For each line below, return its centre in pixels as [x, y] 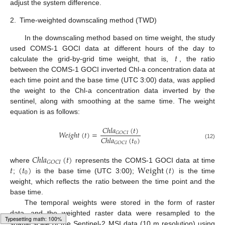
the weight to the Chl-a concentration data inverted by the [113, 91]
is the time [195, 171]
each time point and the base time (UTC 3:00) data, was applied [113, 80]
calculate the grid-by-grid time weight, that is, [91, 59]
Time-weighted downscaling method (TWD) [88, 20]
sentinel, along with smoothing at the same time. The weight [113, 101]
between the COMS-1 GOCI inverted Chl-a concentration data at [113, 70]
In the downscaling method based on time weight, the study [120, 38]
